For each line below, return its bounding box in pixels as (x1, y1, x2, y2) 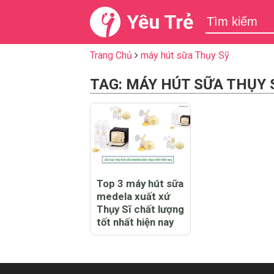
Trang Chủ (90, 50, 132, 61)
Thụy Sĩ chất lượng (97, 202, 184, 215)
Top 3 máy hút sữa (97, 177, 183, 190)
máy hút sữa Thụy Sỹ (141, 50, 229, 61)
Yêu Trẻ (127, 10, 193, 34)
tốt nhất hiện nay (97, 215, 174, 228)
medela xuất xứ (97, 190, 170, 202)
